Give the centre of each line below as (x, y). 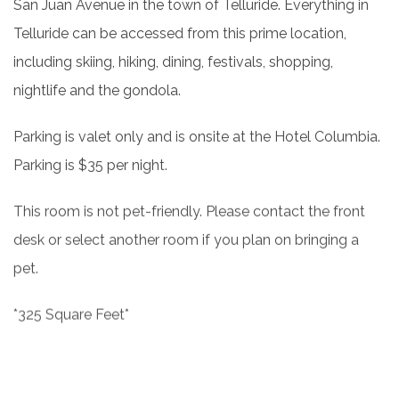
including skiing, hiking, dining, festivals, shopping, (173, 62)
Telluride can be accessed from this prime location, (180, 33)
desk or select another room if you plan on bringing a (186, 240)
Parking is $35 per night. (90, 165)
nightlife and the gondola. (97, 90)
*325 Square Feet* (71, 314)
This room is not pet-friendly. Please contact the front (189, 211)
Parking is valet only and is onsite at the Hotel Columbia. (197, 136)
